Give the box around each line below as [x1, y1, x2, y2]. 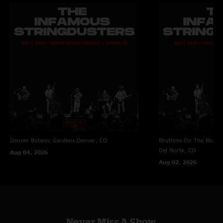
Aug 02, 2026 [158, 158, 197, 165]
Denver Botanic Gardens [10, 136, 75, 143]
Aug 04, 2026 [10, 148, 48, 155]
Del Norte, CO [158, 146, 196, 153]
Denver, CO [77, 136, 108, 143]
